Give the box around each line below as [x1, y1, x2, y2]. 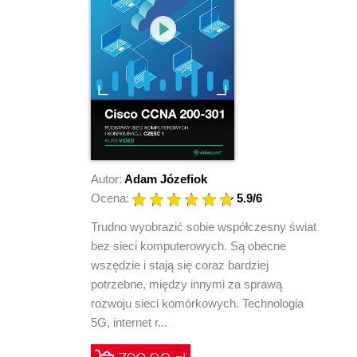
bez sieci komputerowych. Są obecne [91, 239, 286, 253]
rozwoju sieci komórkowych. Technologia [91, 296, 304, 311]
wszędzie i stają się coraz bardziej [91, 258, 269, 273]
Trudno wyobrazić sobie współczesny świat [91, 220, 316, 234]
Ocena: [91, 191, 129, 206]
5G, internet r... [91, 316, 167, 330]
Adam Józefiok [124, 172, 207, 186]
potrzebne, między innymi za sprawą [91, 277, 282, 292]
